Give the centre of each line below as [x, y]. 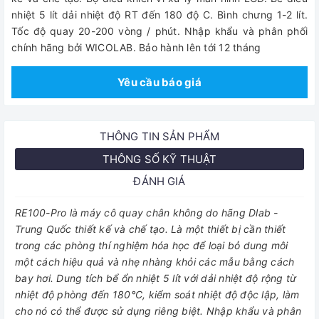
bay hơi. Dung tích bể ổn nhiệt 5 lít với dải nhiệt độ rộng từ [156, 278]
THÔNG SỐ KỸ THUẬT [159, 159]
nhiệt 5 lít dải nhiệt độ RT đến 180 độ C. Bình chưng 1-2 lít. [159, 15]
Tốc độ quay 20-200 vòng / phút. [96, 31]
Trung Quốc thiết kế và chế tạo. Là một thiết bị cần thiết [151, 229]
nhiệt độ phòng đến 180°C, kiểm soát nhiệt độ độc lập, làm [157, 294]
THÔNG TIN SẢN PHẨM [159, 136]
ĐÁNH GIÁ [159, 181]
